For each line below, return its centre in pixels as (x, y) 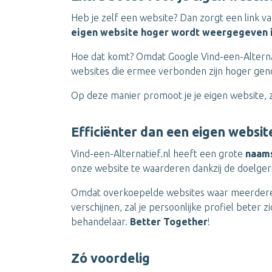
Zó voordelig (110, 258)
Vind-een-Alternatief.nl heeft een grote (158, 154)
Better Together (169, 222)
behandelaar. (100, 222)
